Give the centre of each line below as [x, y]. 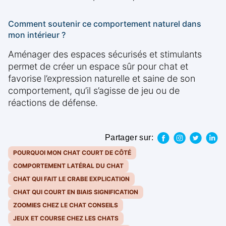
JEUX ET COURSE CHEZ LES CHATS [66, 218]
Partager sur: [129, 138]
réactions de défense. [53, 103]
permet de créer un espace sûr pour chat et [98, 67]
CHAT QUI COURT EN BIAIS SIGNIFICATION [76, 192]
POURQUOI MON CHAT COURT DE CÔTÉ [72, 153]
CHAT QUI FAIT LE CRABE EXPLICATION [71, 179]
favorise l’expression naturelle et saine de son [102, 79]
